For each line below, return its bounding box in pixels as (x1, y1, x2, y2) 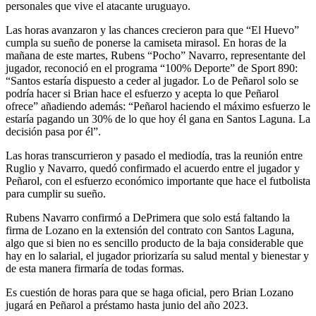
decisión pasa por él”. (6, 125, 101, 138)
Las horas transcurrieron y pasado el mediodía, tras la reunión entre (6, 149, 303, 162)
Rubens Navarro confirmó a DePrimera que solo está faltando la (6, 211, 290, 224)
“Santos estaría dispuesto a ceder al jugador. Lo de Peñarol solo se (6, 74, 298, 87)
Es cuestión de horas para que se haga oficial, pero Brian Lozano (6, 286, 293, 298)
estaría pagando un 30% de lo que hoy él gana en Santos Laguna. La (6, 112, 310, 125)
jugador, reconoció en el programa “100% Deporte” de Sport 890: (6, 61, 298, 74)
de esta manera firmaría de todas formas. (6, 262, 184, 274)
